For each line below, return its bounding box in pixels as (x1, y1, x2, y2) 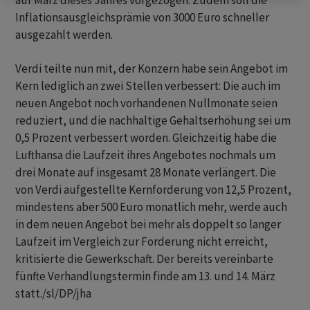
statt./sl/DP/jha (15, 286, 91, 301)
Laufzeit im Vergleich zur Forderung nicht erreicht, (15, 234, 268, 249)
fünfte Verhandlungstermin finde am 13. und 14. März (15, 268, 275, 284)
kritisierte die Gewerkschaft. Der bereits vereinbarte (15, 251, 273, 266)
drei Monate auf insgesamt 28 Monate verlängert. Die (15, 165, 276, 180)
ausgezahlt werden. (15, 27, 113, 42)
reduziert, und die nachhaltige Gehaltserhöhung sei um (15, 113, 291, 128)
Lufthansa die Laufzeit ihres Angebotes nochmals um (15, 147, 275, 163)
